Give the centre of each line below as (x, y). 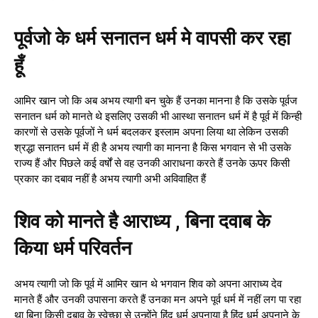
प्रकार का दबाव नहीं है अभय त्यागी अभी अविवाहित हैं (110, 179)
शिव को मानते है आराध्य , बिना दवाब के (142, 222)
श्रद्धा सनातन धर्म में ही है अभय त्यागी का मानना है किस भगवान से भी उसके (153, 148)
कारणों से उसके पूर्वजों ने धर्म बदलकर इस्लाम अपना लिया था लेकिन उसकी (151, 132)
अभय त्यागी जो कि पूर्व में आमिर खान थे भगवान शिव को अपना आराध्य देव (148, 284)
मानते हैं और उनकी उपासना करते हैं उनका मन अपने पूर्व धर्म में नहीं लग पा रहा (158, 300)
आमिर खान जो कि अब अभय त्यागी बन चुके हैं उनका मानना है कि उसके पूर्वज (156, 101)
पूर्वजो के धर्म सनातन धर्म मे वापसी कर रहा (152, 39)
